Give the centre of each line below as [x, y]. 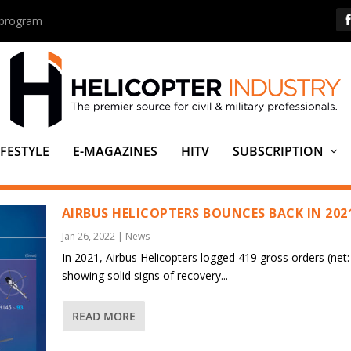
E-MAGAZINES [115, 151]
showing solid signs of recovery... [145, 275]
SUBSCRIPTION [278, 151]
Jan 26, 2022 [88, 236]
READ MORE [103, 316]
